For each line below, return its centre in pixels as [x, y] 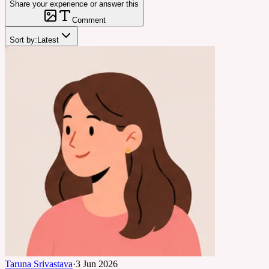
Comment [89, 20]
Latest [48, 40]
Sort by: [23, 40]
